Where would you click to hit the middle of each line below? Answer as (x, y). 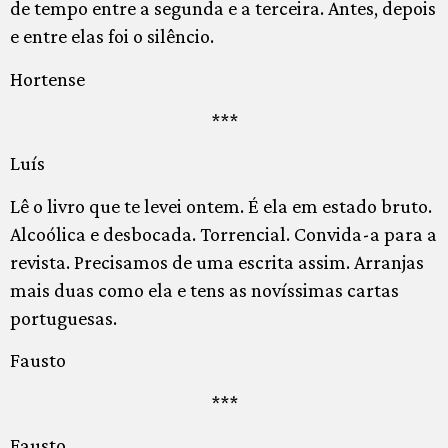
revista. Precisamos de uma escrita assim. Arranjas (217, 261)
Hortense (47, 78)
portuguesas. (63, 317)
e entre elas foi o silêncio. (112, 36)
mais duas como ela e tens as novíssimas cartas (204, 289)
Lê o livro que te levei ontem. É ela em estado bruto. (221, 205)
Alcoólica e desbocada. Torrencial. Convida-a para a (223, 233)
